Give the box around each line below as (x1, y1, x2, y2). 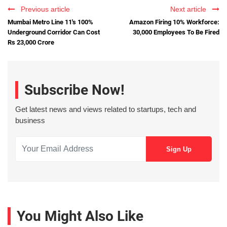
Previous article (17, 5, 70, 13)
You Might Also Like (17, 208, 143, 225)
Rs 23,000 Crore (8, 38, 54, 46)
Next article (170, 5, 210, 13)
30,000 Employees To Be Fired (133, 28, 219, 36)
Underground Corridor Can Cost (8, 28, 100, 36)
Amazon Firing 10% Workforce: (129, 18, 219, 26)
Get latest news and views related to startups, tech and (15, 105, 196, 114)
